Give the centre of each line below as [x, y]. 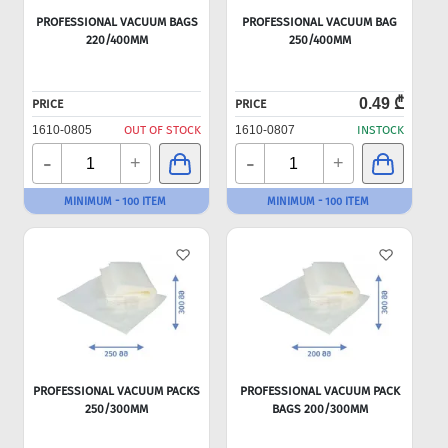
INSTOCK [380, 130]
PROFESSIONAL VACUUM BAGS [116, 22]
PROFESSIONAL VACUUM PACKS [116, 391]
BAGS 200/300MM [319, 409]
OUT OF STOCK [162, 130]
